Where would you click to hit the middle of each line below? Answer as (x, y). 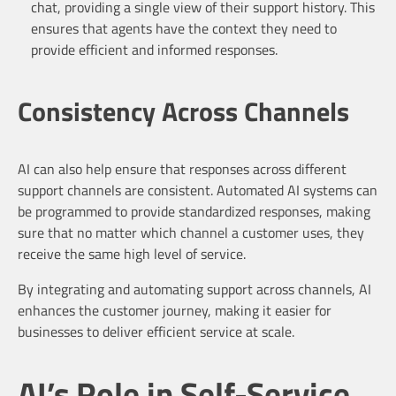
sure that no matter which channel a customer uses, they (191, 233)
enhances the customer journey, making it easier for (175, 311)
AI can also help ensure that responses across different (182, 169)
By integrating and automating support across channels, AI (194, 289)
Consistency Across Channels (183, 111)
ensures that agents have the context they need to (184, 29)
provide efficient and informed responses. (154, 50)
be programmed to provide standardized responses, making (194, 212)
